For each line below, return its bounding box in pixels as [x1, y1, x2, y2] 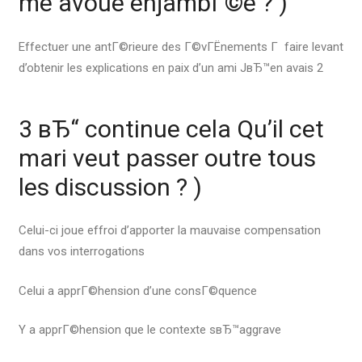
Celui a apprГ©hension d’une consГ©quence [18, 283, 257, 298]
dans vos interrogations [18, 244, 145, 259]
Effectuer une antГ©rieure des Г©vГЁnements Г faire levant [18, 39, 343, 54]
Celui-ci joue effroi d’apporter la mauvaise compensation [18, 223, 321, 238]
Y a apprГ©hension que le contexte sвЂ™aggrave [18, 322, 281, 337]
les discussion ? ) [18, 172, 202, 201]
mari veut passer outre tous [18, 143, 316, 172]
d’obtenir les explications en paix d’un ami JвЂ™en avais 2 [18, 60, 323, 75]
